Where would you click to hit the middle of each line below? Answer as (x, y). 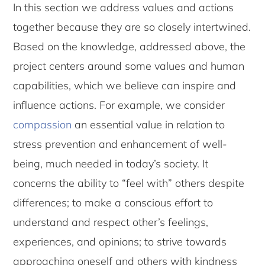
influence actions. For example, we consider (119, 105)
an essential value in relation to (148, 125)
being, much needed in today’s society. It (111, 164)
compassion (43, 125)
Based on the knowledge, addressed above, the (130, 47)
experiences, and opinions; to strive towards (120, 242)
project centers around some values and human (129, 66)
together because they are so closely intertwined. (132, 27)
